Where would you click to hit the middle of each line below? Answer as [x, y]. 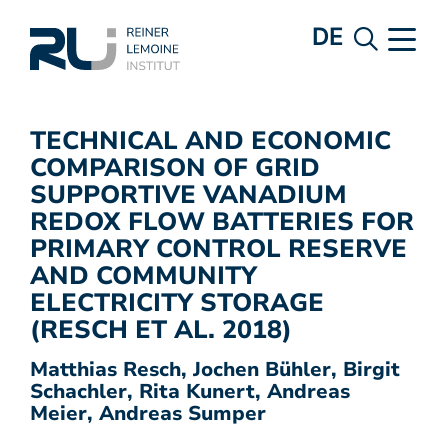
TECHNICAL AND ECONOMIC [210, 141]
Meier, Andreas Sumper [148, 413]
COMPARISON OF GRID [175, 168]
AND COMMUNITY [143, 276]
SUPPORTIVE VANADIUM [188, 195]
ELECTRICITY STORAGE [177, 303]
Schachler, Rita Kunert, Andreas [190, 391]
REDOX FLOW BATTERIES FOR [222, 222]
